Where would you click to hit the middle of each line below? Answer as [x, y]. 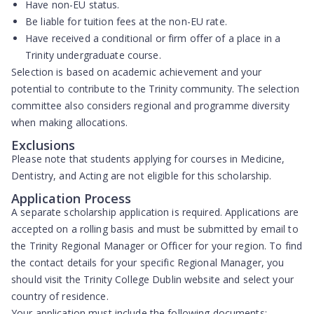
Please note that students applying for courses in [126, 159]
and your [240, 72]
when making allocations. [69, 122]
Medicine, [263, 159]
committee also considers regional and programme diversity [151, 105]
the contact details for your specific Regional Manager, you [148, 262]
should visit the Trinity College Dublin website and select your [152, 279]
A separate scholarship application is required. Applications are [155, 212]
